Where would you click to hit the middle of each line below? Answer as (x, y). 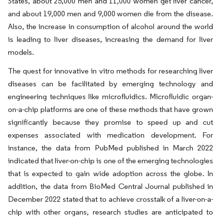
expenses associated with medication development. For (110, 135)
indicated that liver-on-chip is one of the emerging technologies (110, 161)
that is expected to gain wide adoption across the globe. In (110, 173)
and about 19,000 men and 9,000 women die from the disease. (110, 14)
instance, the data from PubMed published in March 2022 (110, 148)
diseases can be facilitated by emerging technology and (110, 84)
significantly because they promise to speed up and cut (110, 122)
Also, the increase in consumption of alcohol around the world (110, 26)
